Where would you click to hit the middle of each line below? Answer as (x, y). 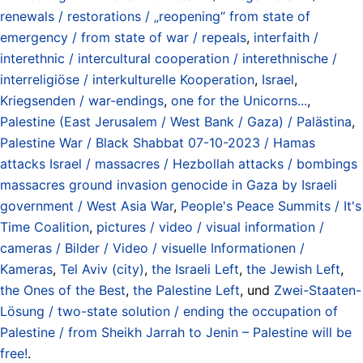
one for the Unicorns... (239, 100)
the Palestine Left (186, 290)
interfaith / (286, 37)
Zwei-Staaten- (318, 290)
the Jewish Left (293, 269)
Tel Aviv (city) (102, 269)
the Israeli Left (195, 269)
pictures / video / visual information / (210, 226)
